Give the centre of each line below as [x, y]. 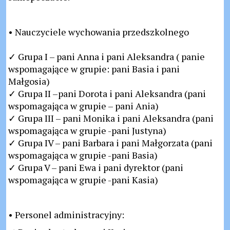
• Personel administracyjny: [66, 215]
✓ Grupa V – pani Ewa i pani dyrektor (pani [96, 167]
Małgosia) [29, 81]
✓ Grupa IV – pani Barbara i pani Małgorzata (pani [110, 143]
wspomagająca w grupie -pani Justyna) [87, 130]
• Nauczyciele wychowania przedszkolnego [99, 32]
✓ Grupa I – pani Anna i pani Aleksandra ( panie [107, 56]
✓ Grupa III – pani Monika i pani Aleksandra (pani [111, 118]
